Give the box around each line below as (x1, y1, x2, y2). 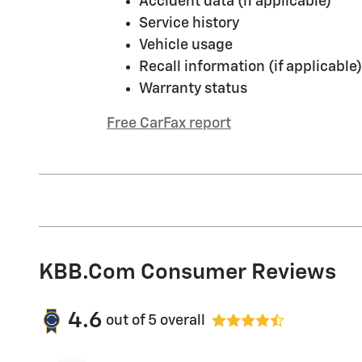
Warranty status (139, 81, 247, 96)
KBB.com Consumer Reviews (39, 261, 336, 284)
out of (106, 314, 148, 329)
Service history (139, 15, 239, 31)
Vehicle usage (139, 37, 233, 53)
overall (157, 314, 205, 329)
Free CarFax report (107, 116, 231, 131)
